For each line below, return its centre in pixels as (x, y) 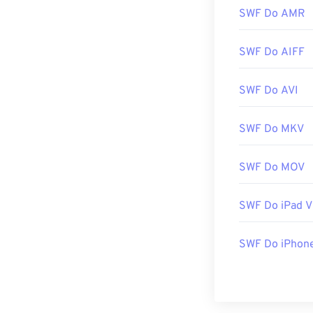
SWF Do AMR (272, 14)
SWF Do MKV (271, 129)
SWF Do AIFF (272, 52)
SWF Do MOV (272, 168)
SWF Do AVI (269, 91)
